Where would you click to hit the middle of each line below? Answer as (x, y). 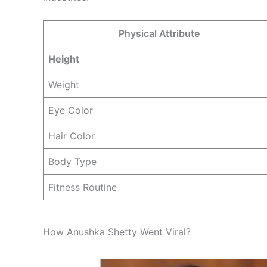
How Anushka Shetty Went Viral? (117, 232)
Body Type (72, 161)
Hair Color (72, 136)
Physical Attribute (159, 33)
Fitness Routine (83, 187)
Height (64, 59)
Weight (64, 84)
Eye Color (71, 110)
